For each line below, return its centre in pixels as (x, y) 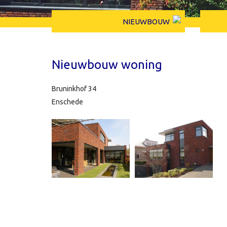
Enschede (67, 102)
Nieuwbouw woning (107, 65)
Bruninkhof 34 (74, 89)
